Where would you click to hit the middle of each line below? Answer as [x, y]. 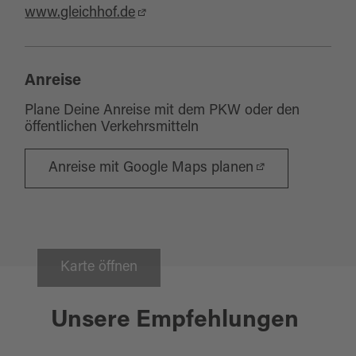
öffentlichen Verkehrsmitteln [112, 128]
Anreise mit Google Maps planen [151, 168]
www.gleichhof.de [80, 14]
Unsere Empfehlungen [174, 321]
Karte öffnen [99, 267]
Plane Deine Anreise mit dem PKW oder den [163, 111]
